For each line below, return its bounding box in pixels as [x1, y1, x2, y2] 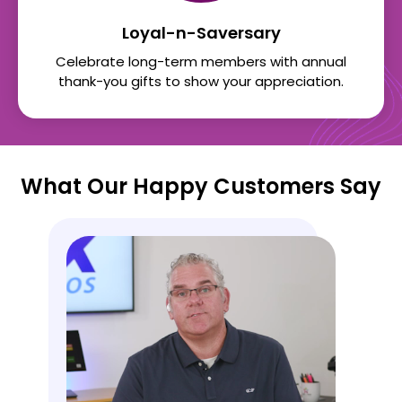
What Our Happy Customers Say [21, 171, 381, 202]
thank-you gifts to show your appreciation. [58, 72, 344, 92]
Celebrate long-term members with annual [56, 52, 346, 72]
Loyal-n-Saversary [121, 22, 281, 45]
